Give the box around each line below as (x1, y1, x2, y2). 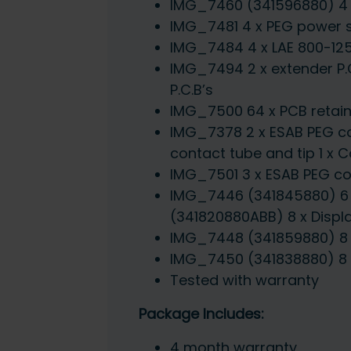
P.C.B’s (169, 80, 213, 100)
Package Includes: (138, 304, 264, 324)
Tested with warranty (169, 270, 319, 291)
